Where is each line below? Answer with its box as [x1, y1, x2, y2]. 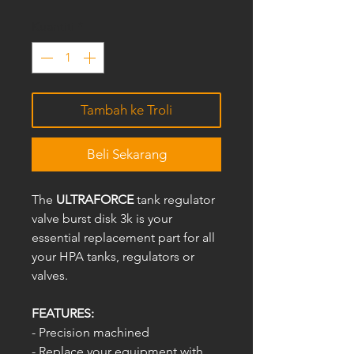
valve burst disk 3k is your [32, 211, 172, 226]
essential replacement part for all [32, 230, 215, 245]
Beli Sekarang [86, 146, 167, 162]
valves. [32, 268, 68, 283]
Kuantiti [32, 19, 74, 34]
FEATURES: [32, 306, 94, 321]
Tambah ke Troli [81, 102, 172, 118]
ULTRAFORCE [56, 192, 134, 207]
